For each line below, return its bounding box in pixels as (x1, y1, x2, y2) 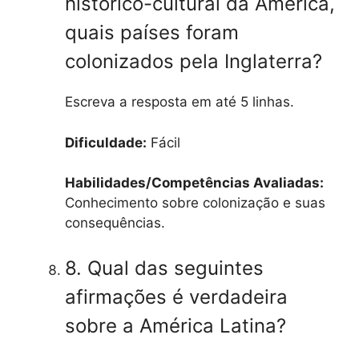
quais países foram (65, 21, 239, 45)
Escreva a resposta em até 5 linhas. (65, 94, 294, 111)
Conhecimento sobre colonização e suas (65, 195, 325, 212)
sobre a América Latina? (65, 313, 286, 337)
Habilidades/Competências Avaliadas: (65, 175, 324, 192)
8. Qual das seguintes (65, 256, 264, 280)
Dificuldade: (65, 134, 147, 151)
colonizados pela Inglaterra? (65, 50, 322, 74)
